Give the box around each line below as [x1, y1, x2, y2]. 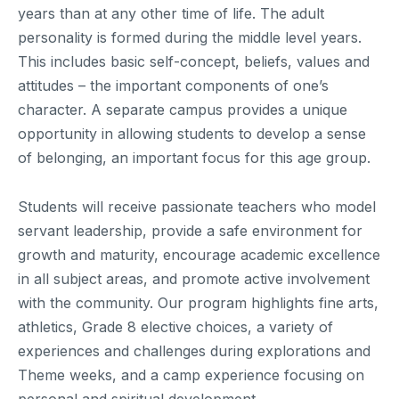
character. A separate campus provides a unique [18, 101, 347, 119]
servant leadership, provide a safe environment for [18, 221, 362, 240]
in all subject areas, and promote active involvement [18, 269, 370, 288]
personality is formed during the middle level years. [18, 28, 362, 47]
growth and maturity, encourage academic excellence [18, 245, 380, 264]
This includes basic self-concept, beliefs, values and [18, 53, 370, 71]
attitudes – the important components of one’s [18, 77, 329, 95]
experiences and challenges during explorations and [18, 341, 370, 360]
